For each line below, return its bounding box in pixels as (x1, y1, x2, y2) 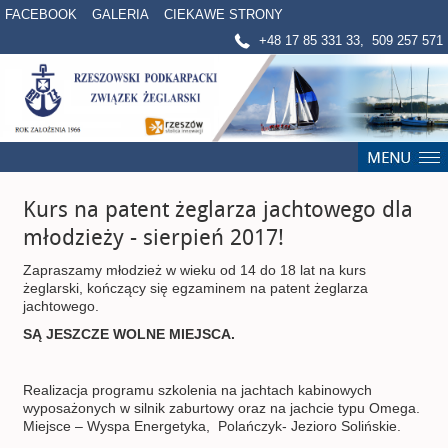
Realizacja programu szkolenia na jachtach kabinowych (23, 382, 373, 399)
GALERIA (92, 7, 149, 22)
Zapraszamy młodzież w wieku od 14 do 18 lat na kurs (23, 262, 367, 279)
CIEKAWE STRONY (164, 7, 283, 22)
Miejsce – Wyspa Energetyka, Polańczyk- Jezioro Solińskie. (23, 418, 402, 435)
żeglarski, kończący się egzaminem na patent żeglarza (23, 280, 369, 297)
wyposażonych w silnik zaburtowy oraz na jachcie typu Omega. (23, 400, 421, 417)
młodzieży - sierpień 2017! (23, 222, 285, 252)
